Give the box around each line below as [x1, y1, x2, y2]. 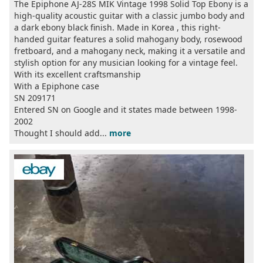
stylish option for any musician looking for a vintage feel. [14, 57, 238, 69]
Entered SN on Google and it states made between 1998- [14, 104, 237, 116]
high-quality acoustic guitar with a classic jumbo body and [14, 10, 245, 22]
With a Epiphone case [14, 80, 99, 92]
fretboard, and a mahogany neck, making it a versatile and [14, 45, 245, 57]
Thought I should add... [14, 127, 109, 139]
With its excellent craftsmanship [14, 69, 141, 80]
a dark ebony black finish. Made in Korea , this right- [14, 22, 221, 33]
